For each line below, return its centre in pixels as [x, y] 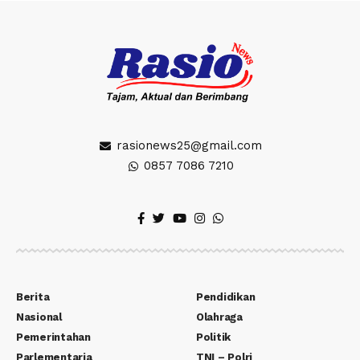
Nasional [39, 317]
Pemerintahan [53, 337]
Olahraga [219, 317]
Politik [214, 337]
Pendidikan [226, 297]
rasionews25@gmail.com [189, 146]
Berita [33, 297]
